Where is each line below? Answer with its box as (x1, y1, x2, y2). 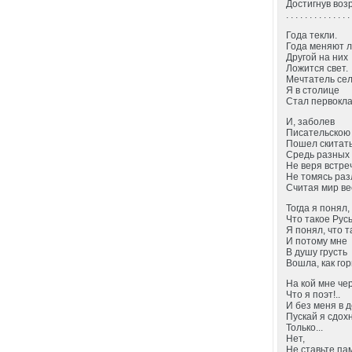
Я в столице (286, 85, 340, 96)
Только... (286, 322, 324, 333)
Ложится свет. (286, 63, 349, 74)
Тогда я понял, (286, 203, 350, 214)
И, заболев (286, 116, 335, 127)
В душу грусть (286, 247, 348, 258)
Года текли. (286, 30, 338, 41)
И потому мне (286, 236, 348, 247)
